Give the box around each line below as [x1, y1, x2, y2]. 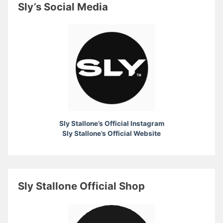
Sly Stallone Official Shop [18, 180, 145, 193]
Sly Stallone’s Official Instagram [59, 119, 164, 127]
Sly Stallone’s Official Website [62, 129, 161, 137]
